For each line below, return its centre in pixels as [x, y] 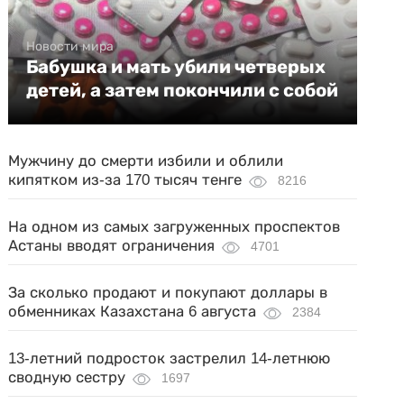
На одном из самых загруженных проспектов [174, 226]
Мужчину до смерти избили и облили [146, 161]
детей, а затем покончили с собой [183, 90]
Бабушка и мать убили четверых [176, 66]
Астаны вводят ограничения [112, 245]
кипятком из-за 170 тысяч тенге [125, 179]
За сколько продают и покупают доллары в [168, 292]
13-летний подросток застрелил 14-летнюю [170, 358]
